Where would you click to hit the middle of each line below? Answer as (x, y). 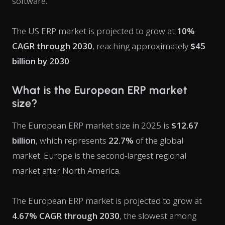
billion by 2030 (41, 61)
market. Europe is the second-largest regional (99, 155)
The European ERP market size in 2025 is (92, 125)
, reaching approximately (141, 46)
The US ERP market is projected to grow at (94, 31)
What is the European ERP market (100, 90)
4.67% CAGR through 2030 (66, 216)
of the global (158, 140)
